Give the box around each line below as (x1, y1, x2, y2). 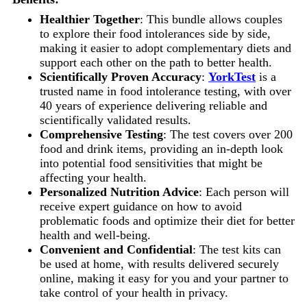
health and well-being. (40, 228, 151, 242)
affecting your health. (40, 170, 147, 184)
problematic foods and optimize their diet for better (40, 213, 295, 228)
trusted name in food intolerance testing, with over (40, 84, 291, 98)
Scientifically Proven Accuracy (40, 69, 201, 84)
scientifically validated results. (40, 112, 191, 127)
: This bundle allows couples (140, 12, 282, 26)
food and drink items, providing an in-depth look (40, 141, 283, 156)
